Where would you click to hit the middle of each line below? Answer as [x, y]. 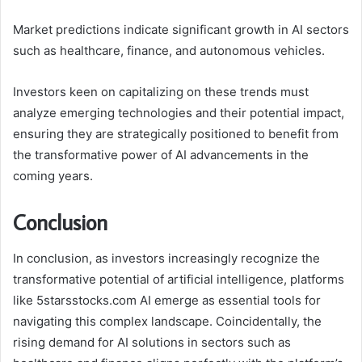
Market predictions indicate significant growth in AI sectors [181, 30]
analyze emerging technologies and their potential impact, [179, 113]
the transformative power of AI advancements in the [161, 155]
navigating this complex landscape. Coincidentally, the [167, 321]
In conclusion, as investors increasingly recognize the [166, 258]
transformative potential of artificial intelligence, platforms [179, 279]
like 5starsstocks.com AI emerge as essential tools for [167, 300]
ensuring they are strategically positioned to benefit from [176, 134]
